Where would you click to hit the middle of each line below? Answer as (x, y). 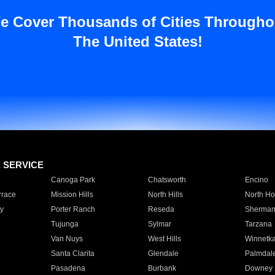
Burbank (162, 268)
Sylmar (159, 224)
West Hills (164, 239)
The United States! (137, 41)
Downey (258, 268)
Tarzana (258, 224)
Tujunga (64, 224)
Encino (256, 180)
